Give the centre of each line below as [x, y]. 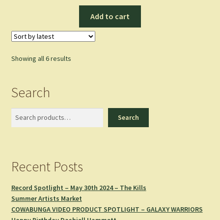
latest [79, 79]
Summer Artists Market [46, 199]
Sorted [81, 58]
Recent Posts [47, 167]
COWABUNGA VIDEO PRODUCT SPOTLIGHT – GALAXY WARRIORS [107, 209]
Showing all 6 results [41, 58]
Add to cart [110, 16]
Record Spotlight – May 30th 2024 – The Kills [79, 188]
